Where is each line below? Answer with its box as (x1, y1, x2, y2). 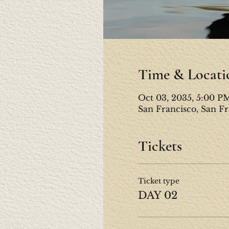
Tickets (138, 136, 182, 156)
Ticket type (138, 176, 179, 186)
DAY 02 (138, 189, 177, 202)
